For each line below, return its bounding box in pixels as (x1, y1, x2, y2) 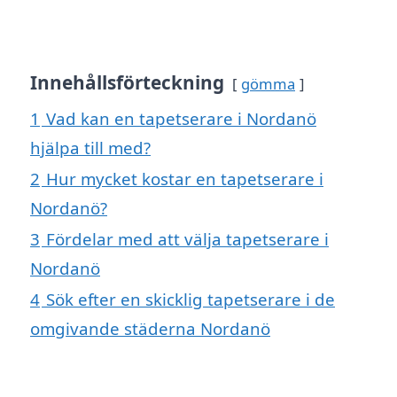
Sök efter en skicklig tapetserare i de (46, 288, 335, 311)
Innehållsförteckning (30, 70, 224, 96)
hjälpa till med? (30, 136, 151, 160)
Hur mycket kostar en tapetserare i (46, 167, 323, 191)
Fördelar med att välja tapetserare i (46, 228, 329, 251)
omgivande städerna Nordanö (30, 317, 270, 340)
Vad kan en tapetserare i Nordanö (46, 107, 316, 130)
